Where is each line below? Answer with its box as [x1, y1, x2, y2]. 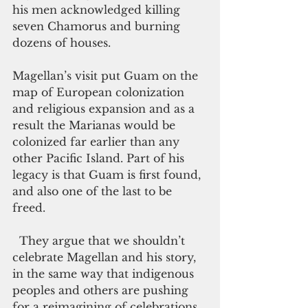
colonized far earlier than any [12, 135, 183, 148]
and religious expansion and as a [12, 102, 198, 115]
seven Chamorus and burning [12, 19, 184, 33]
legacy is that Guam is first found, [12, 168, 204, 181]
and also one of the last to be [12, 184, 175, 198]
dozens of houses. [12, 36, 114, 49]
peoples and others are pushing [12, 283, 192, 297]
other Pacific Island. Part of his [12, 151, 188, 165]
